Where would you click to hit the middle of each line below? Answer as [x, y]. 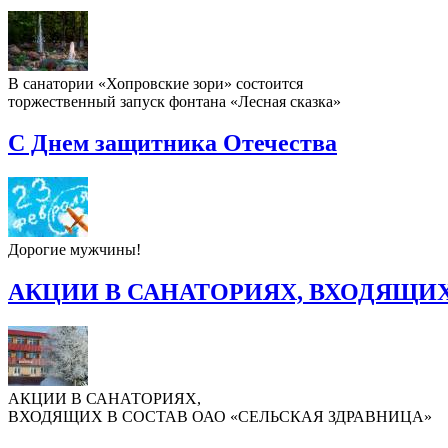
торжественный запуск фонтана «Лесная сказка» [174, 101]
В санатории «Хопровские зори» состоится [155, 83]
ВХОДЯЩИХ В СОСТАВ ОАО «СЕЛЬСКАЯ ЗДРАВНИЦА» [220, 417]
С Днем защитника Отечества [172, 143]
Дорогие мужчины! [74, 250]
